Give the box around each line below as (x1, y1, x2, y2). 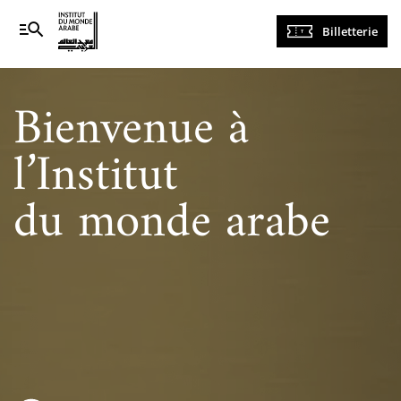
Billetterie (322, 23, 378, 39)
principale (241, 35, 308, 55)
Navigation (241, 15, 313, 35)
